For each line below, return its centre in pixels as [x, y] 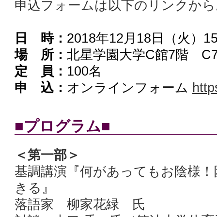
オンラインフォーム [130, 88]
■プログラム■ [62, 126]
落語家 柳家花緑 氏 [80, 204]
